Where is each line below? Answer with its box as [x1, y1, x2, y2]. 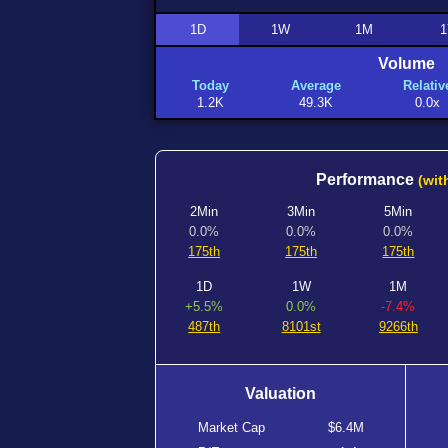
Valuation [245, 385, 316, 402]
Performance [316, 171, 418, 188]
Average [290, 78, 341, 93]
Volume [377, 55, 435, 72]
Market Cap [197, 419, 265, 435]
